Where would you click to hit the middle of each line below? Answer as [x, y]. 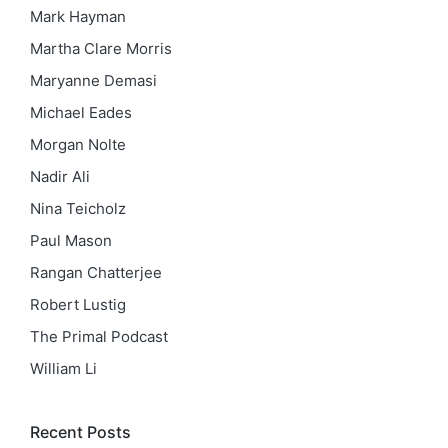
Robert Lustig [78, 304]
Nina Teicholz [78, 208]
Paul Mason [71, 240]
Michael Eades [81, 112]
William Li [63, 368]
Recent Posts [80, 431]
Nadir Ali [60, 176]
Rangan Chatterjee [96, 272]
